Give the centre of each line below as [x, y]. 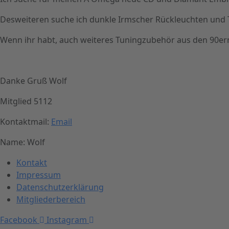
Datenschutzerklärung [60, 187]
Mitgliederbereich [51, 199]
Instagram [67, 220]
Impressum [39, 175]
